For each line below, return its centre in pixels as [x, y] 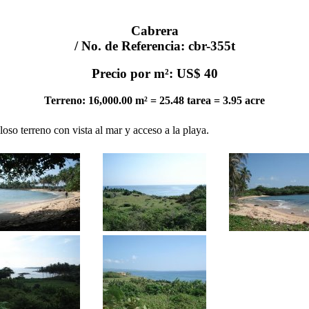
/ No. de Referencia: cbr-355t [154, 46]
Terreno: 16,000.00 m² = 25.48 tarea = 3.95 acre [154, 101]
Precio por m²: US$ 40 [154, 74]
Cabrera [154, 30]
